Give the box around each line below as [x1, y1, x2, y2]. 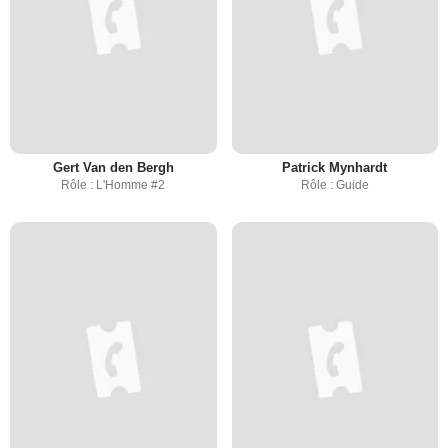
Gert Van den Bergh [52, 159, 174, 175]
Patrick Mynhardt [282, 159, 388, 175]
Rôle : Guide [300, 177, 369, 192]
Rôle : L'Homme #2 [61, 177, 166, 192]
